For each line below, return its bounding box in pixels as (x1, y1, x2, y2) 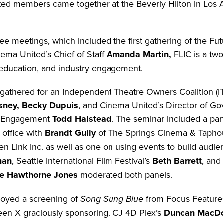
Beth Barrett (152, 154, 202, 167)
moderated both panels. (78, 168, 172, 181)
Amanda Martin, (107, 47, 174, 61)
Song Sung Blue (80, 192, 146, 205)
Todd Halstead (52, 112, 111, 125)
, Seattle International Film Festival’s (12, 154, 152, 167)
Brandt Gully (45, 126, 96, 139)
